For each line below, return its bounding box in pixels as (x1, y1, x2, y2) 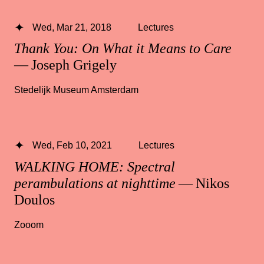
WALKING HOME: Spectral (14, 159, 175, 174)
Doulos (14, 192, 55, 207)
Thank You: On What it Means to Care (14, 41, 235, 57)
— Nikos (176, 175, 229, 191)
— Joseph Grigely (14, 57, 117, 73)
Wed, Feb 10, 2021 (32, 140, 112, 151)
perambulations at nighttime (14, 175, 176, 191)
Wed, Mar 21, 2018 (32, 21, 111, 32)
